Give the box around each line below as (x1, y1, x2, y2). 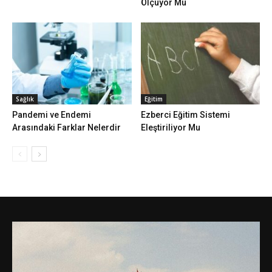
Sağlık (16, 95, 34, 104)
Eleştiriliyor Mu (140, 123, 200, 133)
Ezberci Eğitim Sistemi (140, 110, 230, 120)
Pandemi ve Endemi (12, 110, 91, 120)
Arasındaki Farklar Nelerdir (12, 123, 121, 133)
